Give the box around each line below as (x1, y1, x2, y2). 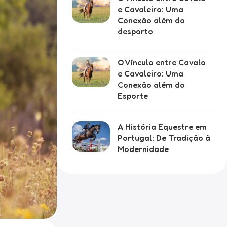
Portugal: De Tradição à (118, 133, 210, 143)
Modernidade (118, 144, 169, 154)
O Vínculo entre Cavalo (118, 57, 206, 67)
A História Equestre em (118, 122, 207, 132)
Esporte (118, 91, 148, 101)
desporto (118, 26, 153, 36)
